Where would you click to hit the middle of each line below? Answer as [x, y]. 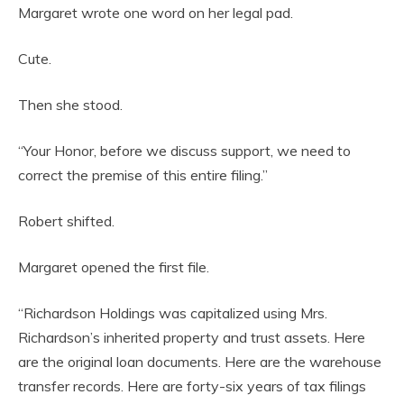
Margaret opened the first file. [114, 267]
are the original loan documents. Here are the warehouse [200, 362]
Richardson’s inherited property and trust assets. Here [192, 337]
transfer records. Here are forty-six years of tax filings [192, 386]
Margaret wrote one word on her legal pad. [156, 13]
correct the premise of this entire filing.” [143, 175]
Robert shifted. [66, 221]
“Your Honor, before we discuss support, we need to [184, 151]
